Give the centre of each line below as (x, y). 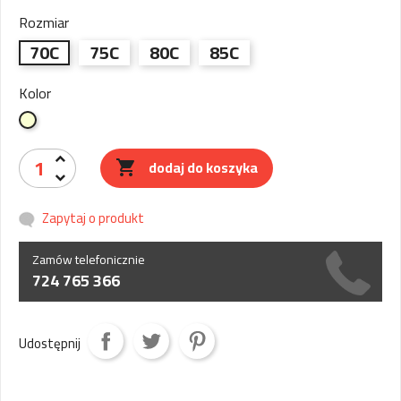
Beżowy (56, 121)
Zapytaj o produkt (93, 218)
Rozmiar (44, 22)
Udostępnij (50, 343)
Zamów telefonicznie (89, 260)
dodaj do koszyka (204, 167)
